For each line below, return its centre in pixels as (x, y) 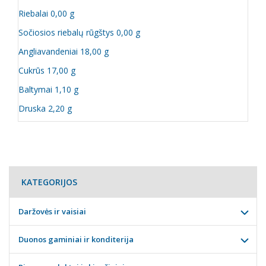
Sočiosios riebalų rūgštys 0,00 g (79, 32)
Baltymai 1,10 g (48, 89)
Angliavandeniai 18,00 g (64, 51)
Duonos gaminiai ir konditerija (76, 239)
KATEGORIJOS (49, 182)
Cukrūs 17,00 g (47, 70)
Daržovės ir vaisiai (52, 211)
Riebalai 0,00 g (46, 13)
